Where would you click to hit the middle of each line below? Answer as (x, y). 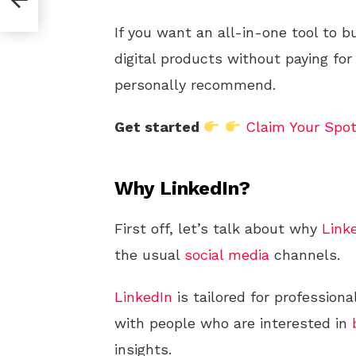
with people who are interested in (233, 323)
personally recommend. (195, 85)
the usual (149, 255)
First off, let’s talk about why (218, 228)
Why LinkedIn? (182, 188)
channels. (305, 255)
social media (227, 255)
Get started (159, 127)
